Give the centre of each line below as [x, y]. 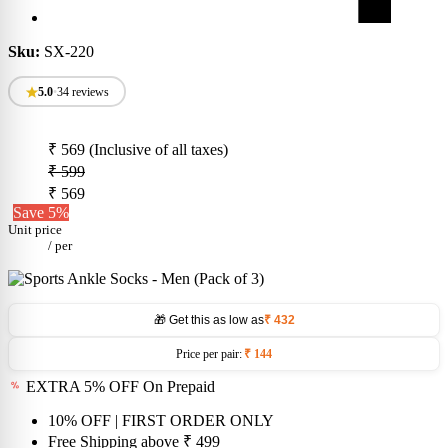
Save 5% [41, 213]
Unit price [35, 230]
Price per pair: [209, 354]
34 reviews [82, 91]
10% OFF [79, 421]
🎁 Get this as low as [208, 320]
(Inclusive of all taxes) [158, 150]
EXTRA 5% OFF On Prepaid [118, 387]
